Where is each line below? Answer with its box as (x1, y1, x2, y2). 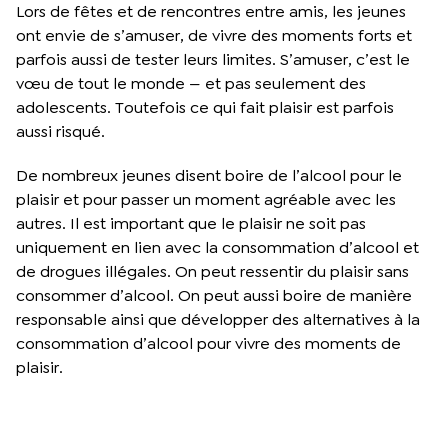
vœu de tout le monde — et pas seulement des (16, 72, 366, 94)
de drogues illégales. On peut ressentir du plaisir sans (16, 260, 409, 282)
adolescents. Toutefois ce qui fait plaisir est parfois (16, 96, 394, 118)
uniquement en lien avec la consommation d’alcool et (16, 236, 419, 258)
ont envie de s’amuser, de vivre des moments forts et (16, 24, 412, 46)
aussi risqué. (16, 120, 105, 142)
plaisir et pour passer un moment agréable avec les (16, 188, 396, 210)
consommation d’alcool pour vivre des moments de (16, 332, 401, 354)
